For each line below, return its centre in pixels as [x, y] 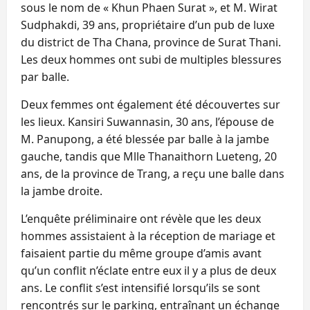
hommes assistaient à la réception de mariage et [148, 236]
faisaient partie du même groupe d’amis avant [141, 253]
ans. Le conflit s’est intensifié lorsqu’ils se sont [140, 288]
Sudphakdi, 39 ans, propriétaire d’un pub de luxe [148, 25]
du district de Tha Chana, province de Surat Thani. [151, 42]
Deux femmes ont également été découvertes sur [151, 104]
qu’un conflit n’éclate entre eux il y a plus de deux [148, 270]
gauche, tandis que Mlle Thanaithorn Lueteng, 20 [149, 156]
